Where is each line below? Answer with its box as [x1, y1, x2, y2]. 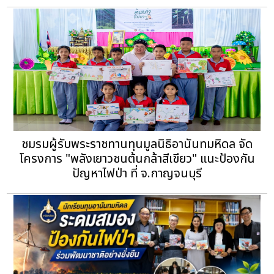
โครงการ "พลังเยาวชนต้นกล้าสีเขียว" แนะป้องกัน [18, 149, 255, 168]
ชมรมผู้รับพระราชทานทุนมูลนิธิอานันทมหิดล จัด [21, 135, 253, 154]
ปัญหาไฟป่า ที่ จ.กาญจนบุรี [72, 164, 202, 183]
